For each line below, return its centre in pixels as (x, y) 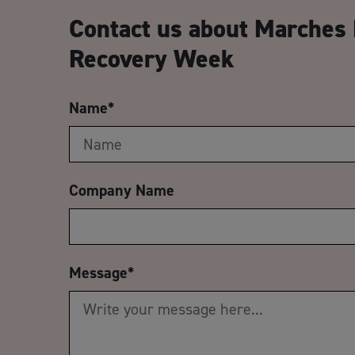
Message (98, 273)
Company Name (122, 190)
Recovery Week (151, 59)
